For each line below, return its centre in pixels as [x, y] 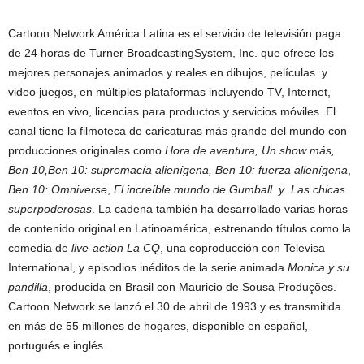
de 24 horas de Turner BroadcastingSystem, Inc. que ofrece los [171, 52]
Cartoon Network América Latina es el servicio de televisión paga [175, 33]
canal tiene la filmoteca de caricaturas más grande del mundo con [178, 130]
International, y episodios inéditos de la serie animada [148, 267]
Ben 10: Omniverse [58, 189]
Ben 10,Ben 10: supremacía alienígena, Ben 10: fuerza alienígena [178, 169]
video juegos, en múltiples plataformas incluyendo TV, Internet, [169, 91]
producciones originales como [87, 150]
